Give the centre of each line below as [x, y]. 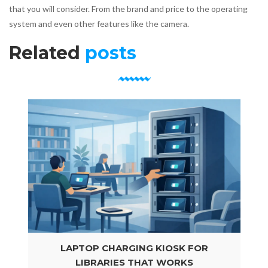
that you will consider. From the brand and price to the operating [128, 9]
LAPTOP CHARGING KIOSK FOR [134, 248]
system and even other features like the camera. [99, 24]
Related [47, 53]
